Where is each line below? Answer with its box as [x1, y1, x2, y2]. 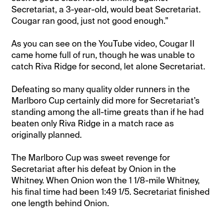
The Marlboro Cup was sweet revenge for [11, 152, 170, 163]
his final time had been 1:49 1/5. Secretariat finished [11, 186, 210, 197]
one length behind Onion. [11, 197, 110, 209]
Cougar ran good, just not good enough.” [11, 15, 169, 26]
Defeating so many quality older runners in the [11, 83, 190, 95]
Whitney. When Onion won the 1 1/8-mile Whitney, [11, 174, 200, 186]
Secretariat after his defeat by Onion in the [11, 163, 176, 174]
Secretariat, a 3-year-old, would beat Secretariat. [11, 3, 201, 15]
